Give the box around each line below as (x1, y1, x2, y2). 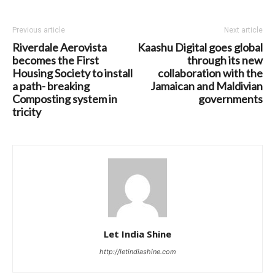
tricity (12, 105, 41, 119)
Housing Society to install (12, 66, 133, 80)
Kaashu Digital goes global (137, 41, 263, 55)
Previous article (12, 26, 65, 35)
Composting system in (12, 92, 117, 106)
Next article (224, 26, 263, 35)
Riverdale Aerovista (12, 41, 107, 55)
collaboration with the (158, 66, 263, 80)
